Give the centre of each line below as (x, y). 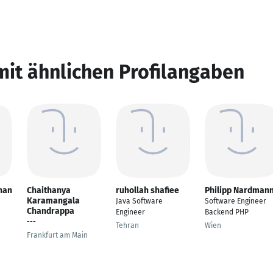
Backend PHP (227, 212)
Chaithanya (49, 190)
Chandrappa (51, 211)
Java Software (139, 201)
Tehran (127, 225)
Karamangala (53, 201)
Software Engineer (236, 201)
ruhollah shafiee (147, 190)
